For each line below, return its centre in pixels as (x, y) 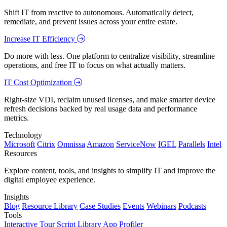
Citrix (46, 144)
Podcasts (192, 206)
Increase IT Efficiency (41, 39)
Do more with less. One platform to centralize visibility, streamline (109, 56)
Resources (21, 154)
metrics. (16, 118)
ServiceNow (136, 144)
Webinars (161, 206)
